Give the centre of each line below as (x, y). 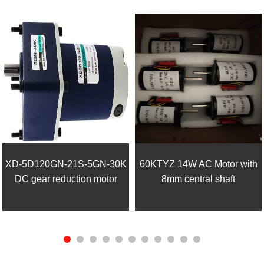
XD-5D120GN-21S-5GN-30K (66, 164)
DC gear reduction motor (66, 179)
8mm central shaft (199, 179)
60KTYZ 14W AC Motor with (198, 164)
